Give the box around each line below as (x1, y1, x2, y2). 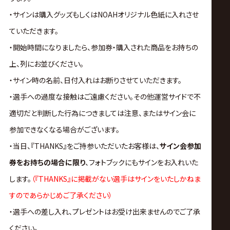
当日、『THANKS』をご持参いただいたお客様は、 (12, 141, 160, 151)
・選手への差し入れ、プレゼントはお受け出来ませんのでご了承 (9, 206, 200, 217)
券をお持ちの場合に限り (9, 157, 85, 168)
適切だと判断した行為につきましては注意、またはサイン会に (9, 108, 196, 119)
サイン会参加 (159, 141, 201, 151)
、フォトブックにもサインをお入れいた (85, 157, 198, 168)
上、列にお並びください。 (9, 59, 84, 69)
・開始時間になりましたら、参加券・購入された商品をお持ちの (9, 42, 198, 53)
